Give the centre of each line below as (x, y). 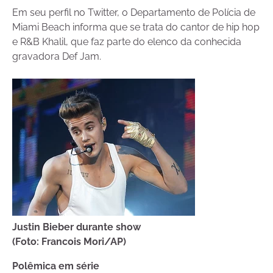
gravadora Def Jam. (57, 57)
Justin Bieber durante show (76, 227)
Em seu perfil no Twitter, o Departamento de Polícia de (134, 13)
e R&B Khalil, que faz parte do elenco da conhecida (127, 42)
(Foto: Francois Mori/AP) (69, 242)
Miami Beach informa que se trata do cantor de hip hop (136, 27)
